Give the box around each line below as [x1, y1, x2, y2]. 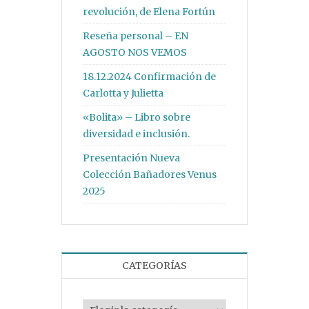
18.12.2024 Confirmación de [83, 70, 216, 83]
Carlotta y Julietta [83, 87, 163, 100]
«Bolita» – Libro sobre [83, 111, 190, 124]
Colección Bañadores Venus [83, 168, 217, 181]
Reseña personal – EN [83, 30, 188, 43]
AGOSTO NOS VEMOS [83, 46, 187, 59]
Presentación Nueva [83, 152, 180, 165]
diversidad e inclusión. [83, 128, 190, 141]
